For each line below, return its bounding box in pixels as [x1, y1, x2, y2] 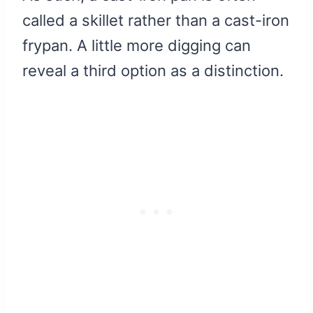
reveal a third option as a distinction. [22, 61, 284, 80]
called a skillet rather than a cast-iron [22, 11, 289, 30]
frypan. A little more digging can [22, 36, 251, 55]
